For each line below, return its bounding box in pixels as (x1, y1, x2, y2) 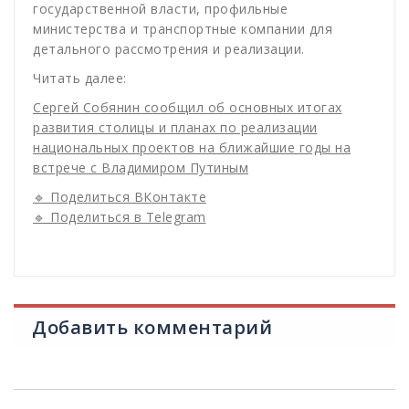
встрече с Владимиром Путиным (33, 159, 248, 177)
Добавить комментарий (32, 315, 272, 341)
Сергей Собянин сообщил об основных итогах (33, 99, 342, 117)
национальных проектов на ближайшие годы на (33, 139, 351, 157)
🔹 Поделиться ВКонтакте (33, 188, 206, 206)
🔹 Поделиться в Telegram (33, 208, 206, 226)
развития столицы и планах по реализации (33, 119, 318, 137)
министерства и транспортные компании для (33, 20, 332, 38)
